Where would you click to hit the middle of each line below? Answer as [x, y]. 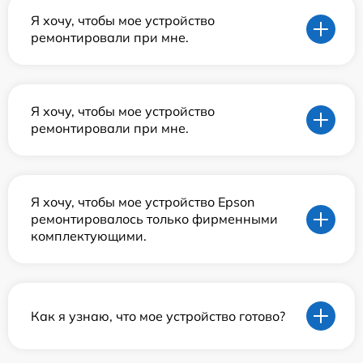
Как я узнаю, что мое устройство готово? [158, 316]
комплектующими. [89, 236]
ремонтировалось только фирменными [154, 219]
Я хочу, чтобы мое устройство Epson [143, 202]
